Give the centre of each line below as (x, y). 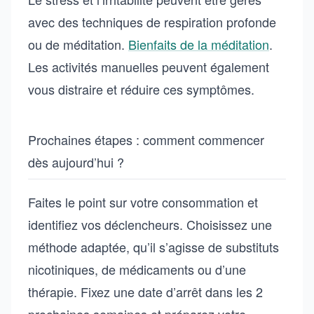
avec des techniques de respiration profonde (152, 22)
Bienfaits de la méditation (199, 44)
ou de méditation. (78, 44)
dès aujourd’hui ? (76, 162)
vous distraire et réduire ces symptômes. (141, 89)
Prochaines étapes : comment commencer (146, 139)
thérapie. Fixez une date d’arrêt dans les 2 (145, 292)
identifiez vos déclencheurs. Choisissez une (150, 224)
